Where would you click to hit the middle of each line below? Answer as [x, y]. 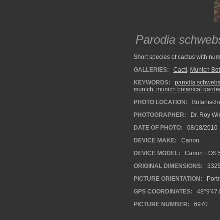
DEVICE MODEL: [157, 153]
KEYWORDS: [152, 82]
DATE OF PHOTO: [158, 128]
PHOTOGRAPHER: [160, 115]
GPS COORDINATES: [163, 192]
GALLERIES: [151, 70]
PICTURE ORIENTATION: [168, 179]
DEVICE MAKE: [155, 140]
